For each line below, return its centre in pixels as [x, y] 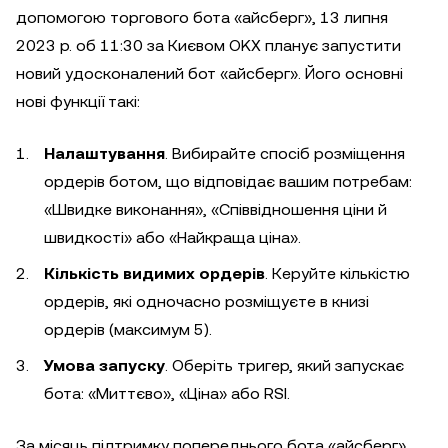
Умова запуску [104, 365]
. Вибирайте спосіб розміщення [285, 153]
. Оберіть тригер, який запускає [284, 365]
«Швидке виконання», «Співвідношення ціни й [215, 209]
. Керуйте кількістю [337, 273]
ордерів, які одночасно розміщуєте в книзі [206, 301]
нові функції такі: [78, 101]
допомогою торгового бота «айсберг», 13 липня [202, 17]
